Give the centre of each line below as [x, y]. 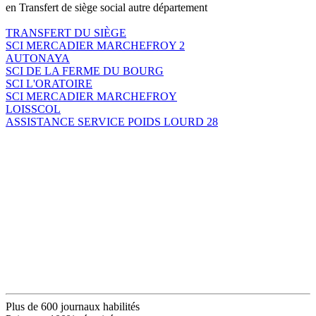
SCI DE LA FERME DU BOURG [85, 71]
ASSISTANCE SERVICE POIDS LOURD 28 [112, 121]
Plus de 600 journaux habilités [73, 306]
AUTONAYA [38, 58]
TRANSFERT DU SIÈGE [66, 32]
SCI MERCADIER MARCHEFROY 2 [95, 45]
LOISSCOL [33, 109]
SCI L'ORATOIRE [49, 83]
